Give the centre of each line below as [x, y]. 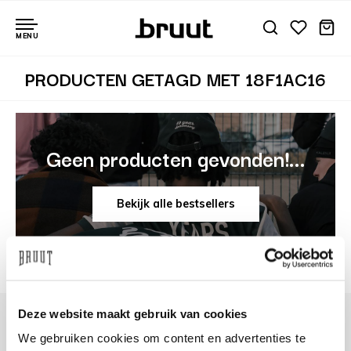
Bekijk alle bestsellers [175, 204]
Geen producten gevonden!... [175, 157]
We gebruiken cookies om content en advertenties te [162, 338]
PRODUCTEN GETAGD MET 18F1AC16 [175, 78]
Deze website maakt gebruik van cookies [133, 313]
